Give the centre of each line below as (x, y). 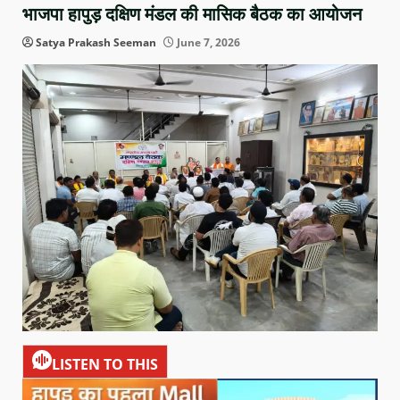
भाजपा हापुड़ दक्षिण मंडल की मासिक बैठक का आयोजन (192, 15)
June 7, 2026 (207, 43)
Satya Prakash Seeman (96, 43)
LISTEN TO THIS (105, 364)
